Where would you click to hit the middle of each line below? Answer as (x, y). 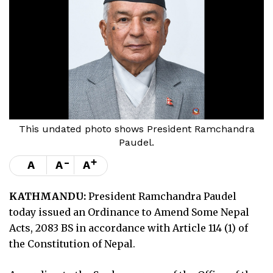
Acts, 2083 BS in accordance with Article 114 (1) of (129, 228)
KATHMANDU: (48, 196)
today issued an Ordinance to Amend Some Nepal (129, 212)
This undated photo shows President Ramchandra (136, 129)
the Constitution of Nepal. (73, 243)
